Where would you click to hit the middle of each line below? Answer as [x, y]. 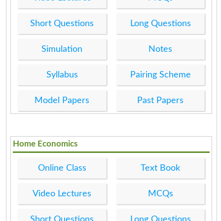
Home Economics [45, 144]
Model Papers [62, 100]
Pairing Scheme [160, 75]
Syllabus [62, 75]
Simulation [62, 49]
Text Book [161, 168]
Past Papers [161, 100]
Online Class [62, 168]
